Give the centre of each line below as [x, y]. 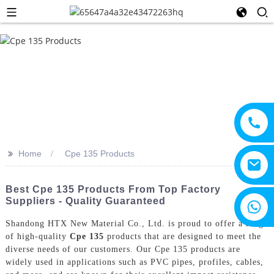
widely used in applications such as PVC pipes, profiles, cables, [134, 262]
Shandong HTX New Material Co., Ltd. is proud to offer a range [136, 223]
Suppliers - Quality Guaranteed [85, 201]
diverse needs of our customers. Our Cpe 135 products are [123, 249]
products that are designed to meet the [182, 236]
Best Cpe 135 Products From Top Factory [113, 189]
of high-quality [37, 236]
